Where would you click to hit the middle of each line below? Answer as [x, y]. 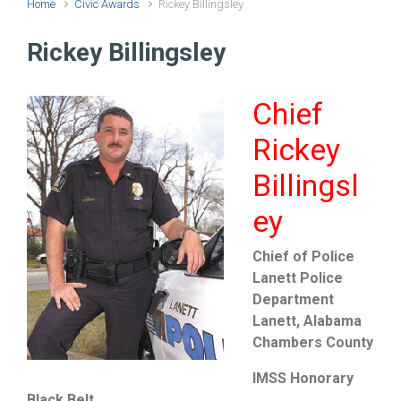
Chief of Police [303, 256]
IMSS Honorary [303, 378]
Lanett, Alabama [307, 321]
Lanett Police [298, 278]
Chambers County [313, 342]
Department [293, 299]
